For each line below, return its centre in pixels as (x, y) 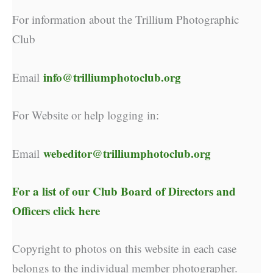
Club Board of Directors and (164, 191)
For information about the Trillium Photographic (126, 19)
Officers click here (56, 211)
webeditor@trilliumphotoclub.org (127, 153)
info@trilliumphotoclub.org (112, 77)
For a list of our (52, 191)
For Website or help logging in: (86, 115)
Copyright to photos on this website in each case (124, 249)
